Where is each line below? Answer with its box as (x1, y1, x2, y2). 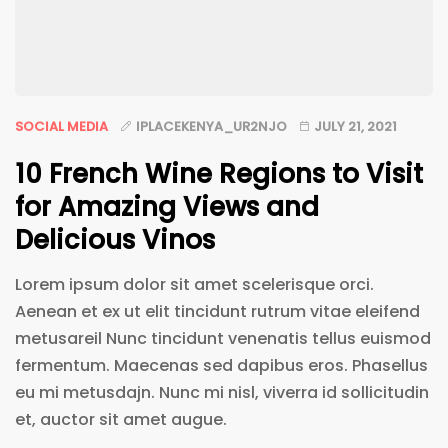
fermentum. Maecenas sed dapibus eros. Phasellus (15, 353, 428, 377)
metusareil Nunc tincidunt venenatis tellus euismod (15, 326, 431, 350)
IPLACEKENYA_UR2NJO (136, 116, 287, 136)
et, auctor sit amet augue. (15, 407, 227, 431)
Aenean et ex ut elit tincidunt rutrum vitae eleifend (15, 299, 420, 323)
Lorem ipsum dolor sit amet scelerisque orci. (15, 272, 374, 296)
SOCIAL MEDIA (15, 116, 108, 136)
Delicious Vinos (15, 221, 215, 258)
